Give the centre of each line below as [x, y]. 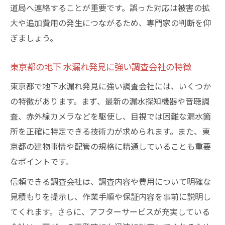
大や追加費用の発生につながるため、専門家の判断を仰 [110, 23]
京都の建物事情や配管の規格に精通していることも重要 [110, 146]
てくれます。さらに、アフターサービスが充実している [110, 211]
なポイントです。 [42, 161]
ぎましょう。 [34, 38]
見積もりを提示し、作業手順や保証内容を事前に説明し [110, 196]
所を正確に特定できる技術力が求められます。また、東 [110, 131]
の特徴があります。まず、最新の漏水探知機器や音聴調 [110, 101]
